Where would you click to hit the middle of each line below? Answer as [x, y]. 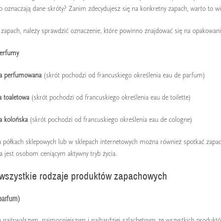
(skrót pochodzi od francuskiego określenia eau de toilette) [110, 98]
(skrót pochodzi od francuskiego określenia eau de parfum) [123, 75]
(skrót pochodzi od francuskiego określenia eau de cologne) [110, 120]
